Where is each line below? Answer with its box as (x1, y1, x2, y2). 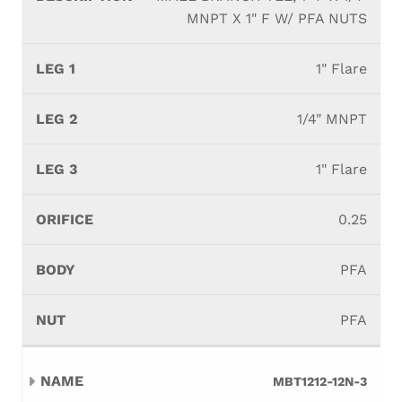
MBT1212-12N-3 (273, 374, 367, 389)
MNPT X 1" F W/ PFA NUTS (187, 10, 367, 27)
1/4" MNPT (297, 110, 367, 127)
